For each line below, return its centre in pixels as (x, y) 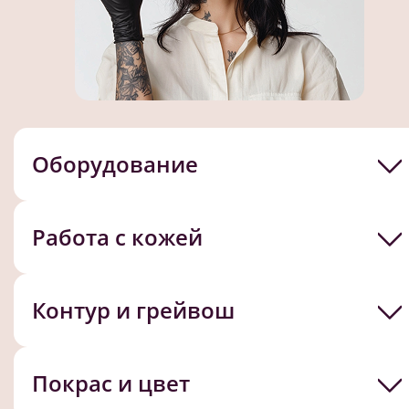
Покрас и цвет (111, 383)
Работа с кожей (117, 236)
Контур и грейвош (133, 309)
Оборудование (115, 163)
